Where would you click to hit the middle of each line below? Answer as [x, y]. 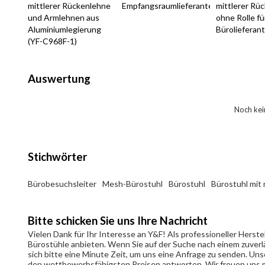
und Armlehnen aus [63, 18]
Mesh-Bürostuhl [132, 183]
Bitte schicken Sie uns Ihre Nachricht [117, 221]
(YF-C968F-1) [52, 41]
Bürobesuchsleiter [62, 183]
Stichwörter [57, 156]
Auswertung [59, 78]
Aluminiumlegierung [64, 30]
